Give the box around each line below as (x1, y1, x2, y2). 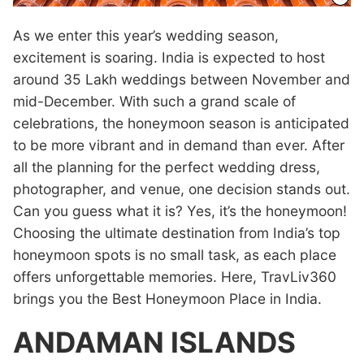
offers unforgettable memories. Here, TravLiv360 (13, 267, 336, 285)
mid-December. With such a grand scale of (13, 92, 296, 110)
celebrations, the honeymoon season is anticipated (13, 114, 349, 132)
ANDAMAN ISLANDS (13, 324, 296, 359)
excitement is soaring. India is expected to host (13, 48, 325, 66)
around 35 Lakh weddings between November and (13, 70, 350, 88)
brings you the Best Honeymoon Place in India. (13, 289, 322, 307)
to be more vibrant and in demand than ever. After (13, 136, 344, 154)
